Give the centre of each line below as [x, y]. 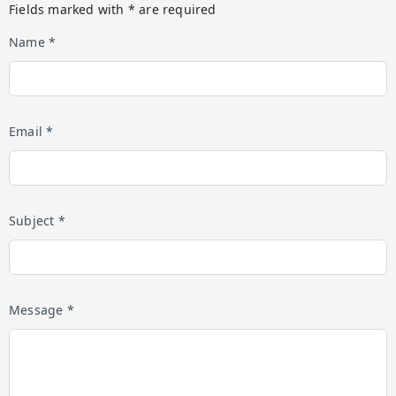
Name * [33, 42]
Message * [42, 310]
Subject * [37, 221]
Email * [31, 131]
